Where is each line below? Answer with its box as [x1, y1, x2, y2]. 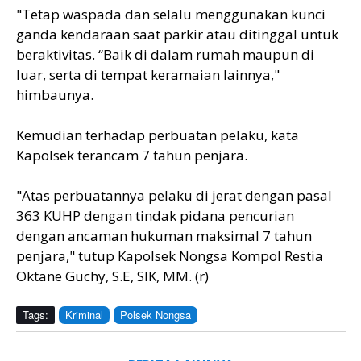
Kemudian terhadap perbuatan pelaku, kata [16, 125, 299, 144]
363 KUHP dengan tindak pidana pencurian [16, 205, 294, 225]
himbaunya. [16, 85, 93, 104]
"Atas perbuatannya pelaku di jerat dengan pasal [16, 185, 332, 205]
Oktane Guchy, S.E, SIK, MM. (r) [16, 266, 209, 285]
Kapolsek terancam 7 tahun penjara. [16, 145, 247, 164]
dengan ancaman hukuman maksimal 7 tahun [16, 226, 312, 245]
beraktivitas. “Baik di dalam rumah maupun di [16, 44, 314, 64]
